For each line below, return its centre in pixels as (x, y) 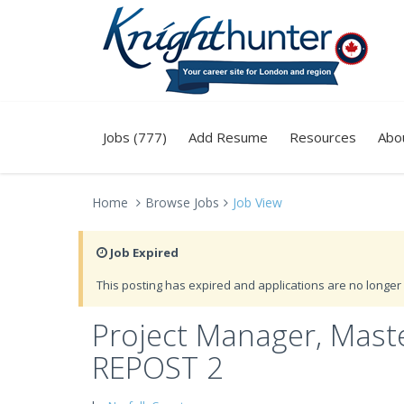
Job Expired (143, 252)
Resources (323, 137)
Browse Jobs (182, 202)
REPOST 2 (158, 367)
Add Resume (228, 137)
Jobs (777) (135, 137)
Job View (257, 202)
